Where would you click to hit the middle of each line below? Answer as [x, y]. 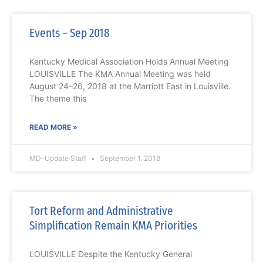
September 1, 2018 [129, 159]
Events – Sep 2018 [70, 33]
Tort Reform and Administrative [101, 211]
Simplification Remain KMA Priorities [113, 226]
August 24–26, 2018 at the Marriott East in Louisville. [130, 86]
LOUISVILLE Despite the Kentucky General [111, 254]
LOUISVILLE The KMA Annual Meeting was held [120, 74]
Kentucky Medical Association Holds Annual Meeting [129, 62]
